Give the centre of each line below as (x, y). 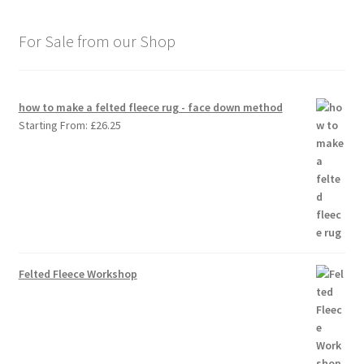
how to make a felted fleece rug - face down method (150, 108)
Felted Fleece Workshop (78, 274)
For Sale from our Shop (97, 41)
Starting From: (54, 126)
